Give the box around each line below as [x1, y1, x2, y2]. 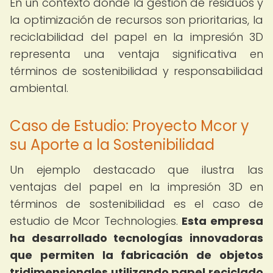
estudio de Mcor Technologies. [10, 213, 182, 229]
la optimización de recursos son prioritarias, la [10, 12, 263, 27]
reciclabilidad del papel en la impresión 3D [10, 29, 263, 44]
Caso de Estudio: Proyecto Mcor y [10, 116, 249, 136]
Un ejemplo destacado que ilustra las [10, 162, 263, 177]
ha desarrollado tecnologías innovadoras [10, 230, 263, 246]
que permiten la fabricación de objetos [10, 247, 263, 263]
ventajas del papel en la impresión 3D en [10, 179, 263, 194]
